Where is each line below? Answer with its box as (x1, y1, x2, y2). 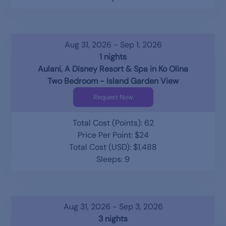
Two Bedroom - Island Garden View (47, 75, 179, 86)
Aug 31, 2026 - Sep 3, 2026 (63, 201, 163, 212)
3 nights (98, 213, 128, 224)
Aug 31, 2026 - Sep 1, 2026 (64, 39, 162, 50)
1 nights (99, 51, 127, 62)
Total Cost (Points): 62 (72, 117, 154, 128)
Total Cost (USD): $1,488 (69, 141, 157, 152)
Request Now (93, 92, 133, 101)
